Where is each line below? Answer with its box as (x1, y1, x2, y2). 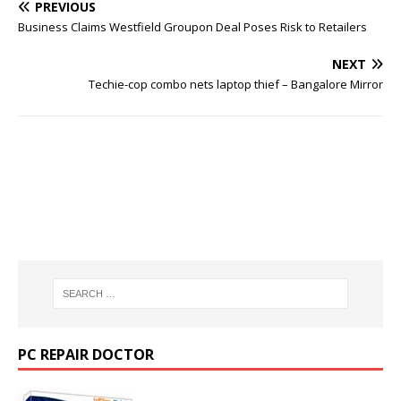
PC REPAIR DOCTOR (18, 344, 154, 364)
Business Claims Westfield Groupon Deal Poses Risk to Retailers (18, 19, 367, 35)
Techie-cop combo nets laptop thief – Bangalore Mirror (89, 76, 383, 92)
